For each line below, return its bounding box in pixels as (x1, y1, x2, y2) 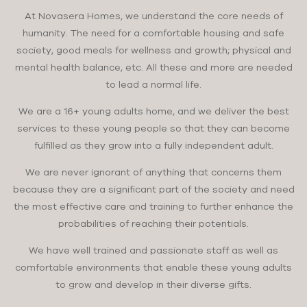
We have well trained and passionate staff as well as (29, 245, 278, 256)
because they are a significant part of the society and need (12, 184, 295, 195)
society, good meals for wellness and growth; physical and (16, 45, 291, 56)
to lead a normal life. (106, 79, 201, 90)
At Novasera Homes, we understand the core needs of (24, 10, 283, 21)
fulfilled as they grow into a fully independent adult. (34, 140, 273, 151)
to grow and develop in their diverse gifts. (56, 279, 251, 290)
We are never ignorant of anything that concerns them (25, 167, 282, 177)
